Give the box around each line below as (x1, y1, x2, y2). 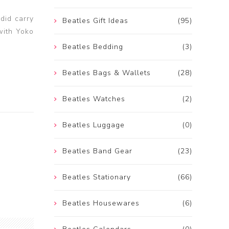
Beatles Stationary (62, 172, 131, 182)
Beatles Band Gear (62, 146, 132, 156)
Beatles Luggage (62, 120, 125, 130)
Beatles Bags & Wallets (62, 68, 151, 78)
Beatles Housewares (62, 198, 140, 209)
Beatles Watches (62, 94, 125, 104)
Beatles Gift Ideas (62, 16, 128, 26)
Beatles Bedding (62, 42, 123, 52)
